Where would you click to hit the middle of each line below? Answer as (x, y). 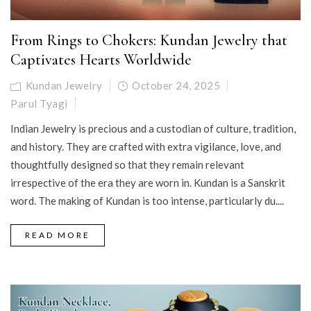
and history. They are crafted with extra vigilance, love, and (146, 147)
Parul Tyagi (39, 104)
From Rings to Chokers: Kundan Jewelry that (149, 41)
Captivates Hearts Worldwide (101, 60)
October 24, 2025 (176, 86)
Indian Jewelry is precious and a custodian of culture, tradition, (153, 129)
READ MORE (58, 235)
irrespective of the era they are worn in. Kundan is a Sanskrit (148, 183)
